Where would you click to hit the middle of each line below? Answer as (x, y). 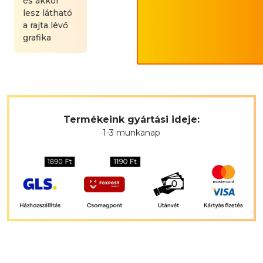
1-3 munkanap (131, 133)
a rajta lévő (45, 26)
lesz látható (48, 13)
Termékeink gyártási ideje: (131, 120)
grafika (37, 38)
